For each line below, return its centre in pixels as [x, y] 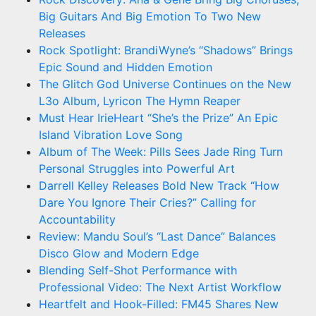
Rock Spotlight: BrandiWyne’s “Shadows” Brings [166, 50]
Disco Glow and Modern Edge [119, 253]
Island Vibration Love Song [111, 134]
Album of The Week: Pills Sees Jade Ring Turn [161, 151]
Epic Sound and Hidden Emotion [126, 67]
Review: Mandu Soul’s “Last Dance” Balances [157, 236]
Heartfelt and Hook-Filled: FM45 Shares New [159, 304]
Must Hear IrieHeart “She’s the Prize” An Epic [158, 117]
